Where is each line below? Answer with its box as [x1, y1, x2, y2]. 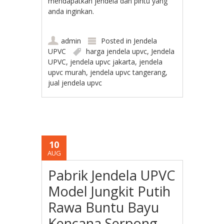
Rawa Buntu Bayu [48, 197, 159, 216]
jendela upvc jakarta [70, 56, 135, 66]
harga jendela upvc [86, 46, 147, 56]
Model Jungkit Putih [48, 181, 171, 200]
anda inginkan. [48, 6, 96, 16]
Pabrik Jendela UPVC [48, 165, 176, 184]
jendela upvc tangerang [90, 67, 166, 77]
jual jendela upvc [48, 77, 102, 87]
